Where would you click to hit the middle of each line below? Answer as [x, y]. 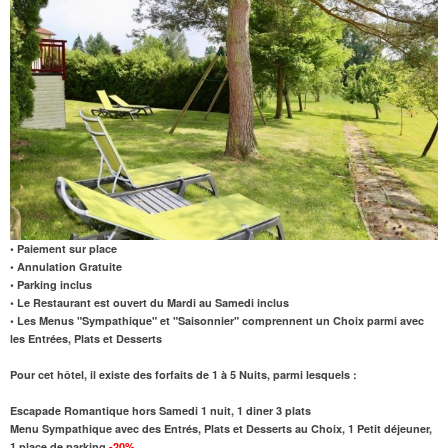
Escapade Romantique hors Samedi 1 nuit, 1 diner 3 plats [162, 410]
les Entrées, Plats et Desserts [86, 338]
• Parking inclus [51, 284]
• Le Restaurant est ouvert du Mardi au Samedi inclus [149, 302]
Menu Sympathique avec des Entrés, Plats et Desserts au [160, 428]
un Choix [340, 320]
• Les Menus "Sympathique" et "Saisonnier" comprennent [163, 320]
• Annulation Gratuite [66, 266]
